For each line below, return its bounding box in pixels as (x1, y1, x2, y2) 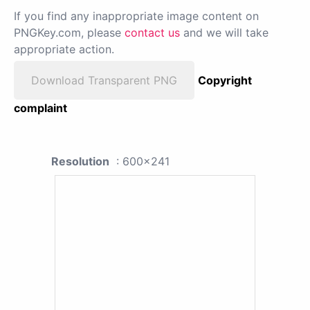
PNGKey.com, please (14, 25, 125, 39)
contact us (125, 25, 180, 39)
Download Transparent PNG (31, 73, 177, 87)
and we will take (180, 25, 268, 39)
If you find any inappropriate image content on (14, 8, 259, 23)
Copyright (198, 73, 252, 87)
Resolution (51, 154, 109, 168)
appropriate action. (14, 42, 114, 56)
